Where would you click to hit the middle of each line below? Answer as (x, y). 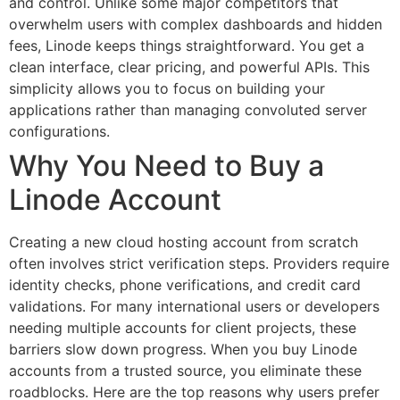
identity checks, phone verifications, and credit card (185, 285)
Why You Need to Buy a (167, 166)
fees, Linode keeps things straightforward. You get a (187, 46)
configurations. (59, 132)
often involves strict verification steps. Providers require (199, 264)
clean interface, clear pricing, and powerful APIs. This (189, 67)
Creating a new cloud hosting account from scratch (183, 242)
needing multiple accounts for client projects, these (183, 328)
